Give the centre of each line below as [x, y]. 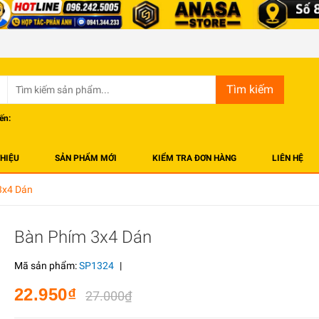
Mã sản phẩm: [46, 266]
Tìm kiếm [250, 90]
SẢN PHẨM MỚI [86, 158]
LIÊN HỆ [288, 158]
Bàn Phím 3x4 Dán [83, 237]
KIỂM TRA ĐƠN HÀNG [194, 158]
